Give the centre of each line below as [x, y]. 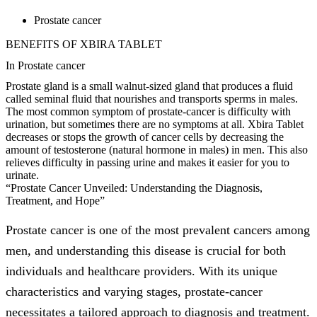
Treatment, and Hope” [55, 200]
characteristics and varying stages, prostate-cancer [134, 292]
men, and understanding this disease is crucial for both [146, 251]
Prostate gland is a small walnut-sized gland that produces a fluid [149, 86]
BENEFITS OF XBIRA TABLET [84, 45]
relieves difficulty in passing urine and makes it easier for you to [148, 162]
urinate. [22, 175]
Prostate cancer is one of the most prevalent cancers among [158, 230]
